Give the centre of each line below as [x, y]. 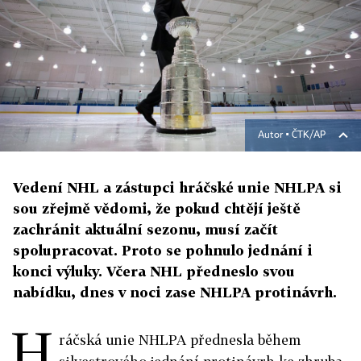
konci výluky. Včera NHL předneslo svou [154, 272]
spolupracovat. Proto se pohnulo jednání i [163, 251]
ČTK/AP [309, 136]
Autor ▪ [275, 136]
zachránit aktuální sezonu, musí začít [145, 230]
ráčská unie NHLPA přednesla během [180, 340]
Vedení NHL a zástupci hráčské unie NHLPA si [177, 188]
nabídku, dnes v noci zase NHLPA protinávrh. [175, 293]
